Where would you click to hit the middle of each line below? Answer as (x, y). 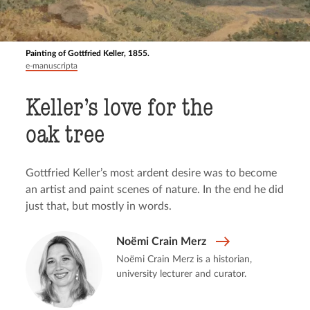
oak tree (65, 134)
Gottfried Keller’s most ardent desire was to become (152, 173)
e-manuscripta (52, 66)
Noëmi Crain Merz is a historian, (184, 259)
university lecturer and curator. (181, 274)
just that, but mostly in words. (99, 206)
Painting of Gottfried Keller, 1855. (88, 53)
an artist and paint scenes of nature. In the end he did (155, 190)
